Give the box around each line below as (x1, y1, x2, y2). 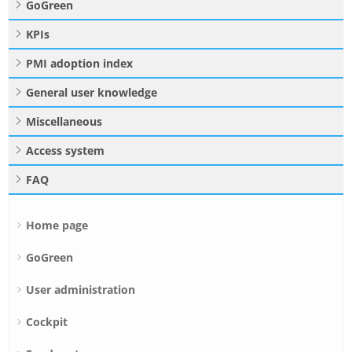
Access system (26, 143, 104, 159)
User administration (26, 282, 135, 298)
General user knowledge (26, 85, 157, 101)
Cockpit (26, 314, 68, 330)
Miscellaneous (26, 114, 102, 130)
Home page (26, 218, 88, 233)
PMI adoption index (26, 56, 133, 71)
